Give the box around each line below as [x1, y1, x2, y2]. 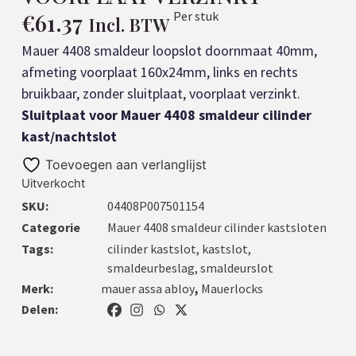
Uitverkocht [21, 176, 85, 192]
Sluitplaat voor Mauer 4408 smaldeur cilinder [21, 106, 311, 125]
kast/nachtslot [21, 127, 117, 146]
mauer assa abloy [100, 280, 195, 296]
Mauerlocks [200, 280, 263, 296]
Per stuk [172, 8, 219, 25]
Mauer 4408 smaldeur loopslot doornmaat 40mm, [21, 41, 317, 60]
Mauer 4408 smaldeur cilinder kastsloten [106, 219, 327, 236]
